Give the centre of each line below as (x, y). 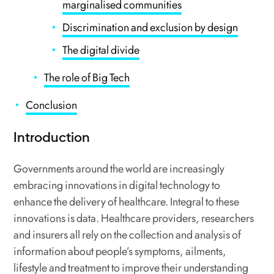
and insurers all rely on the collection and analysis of (128, 235)
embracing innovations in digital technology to (117, 185)
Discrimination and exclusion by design (150, 28)
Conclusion (52, 105)
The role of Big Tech (87, 78)
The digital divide (101, 50)
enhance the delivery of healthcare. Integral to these (127, 202)
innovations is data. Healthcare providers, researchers (134, 218)
